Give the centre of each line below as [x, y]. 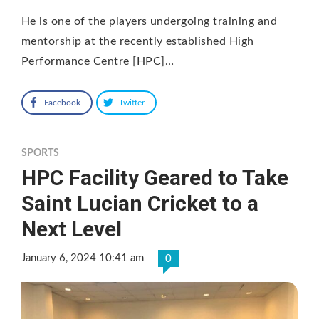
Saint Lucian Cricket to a [140, 203]
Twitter [132, 102]
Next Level [72, 229]
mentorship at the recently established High [138, 41]
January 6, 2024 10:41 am [83, 258]
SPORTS [40, 153]
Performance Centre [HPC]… [98, 61]
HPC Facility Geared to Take [155, 177]
